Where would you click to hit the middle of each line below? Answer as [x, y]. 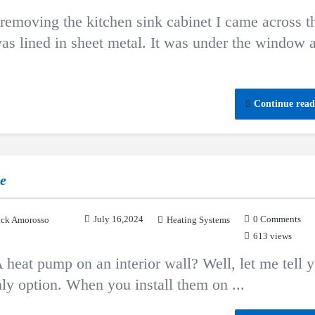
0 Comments [277, 219]
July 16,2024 [118, 219]
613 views [272, 236]
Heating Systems [198, 220]
